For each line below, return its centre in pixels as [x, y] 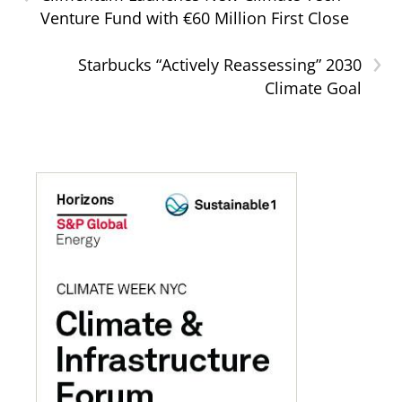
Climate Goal [313, 87]
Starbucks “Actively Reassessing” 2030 [219, 64]
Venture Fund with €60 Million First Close [195, 17]
